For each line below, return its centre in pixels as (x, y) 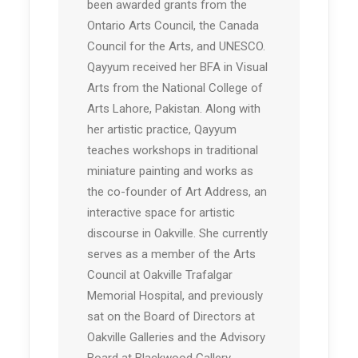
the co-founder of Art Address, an (177, 192)
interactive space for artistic (161, 213)
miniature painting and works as (170, 171)
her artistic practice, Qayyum (162, 130)
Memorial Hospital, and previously (175, 296)
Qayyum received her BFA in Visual (177, 68)
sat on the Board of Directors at (171, 317)
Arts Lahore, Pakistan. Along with (174, 109)
